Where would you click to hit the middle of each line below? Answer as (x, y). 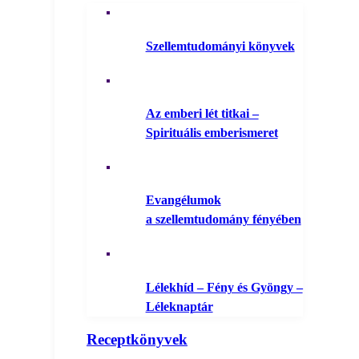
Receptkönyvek (137, 340)
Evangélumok (183, 200)
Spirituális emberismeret (212, 133)
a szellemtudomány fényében (223, 220)
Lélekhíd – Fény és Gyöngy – (224, 287)
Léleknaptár (179, 306)
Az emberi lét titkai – (202, 114)
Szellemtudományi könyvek (220, 46)
